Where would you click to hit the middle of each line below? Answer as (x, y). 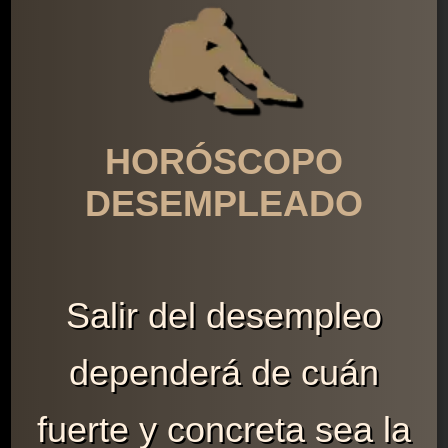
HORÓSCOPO (223, 161)
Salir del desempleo (223, 315)
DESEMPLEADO (223, 203)
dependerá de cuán (223, 372)
